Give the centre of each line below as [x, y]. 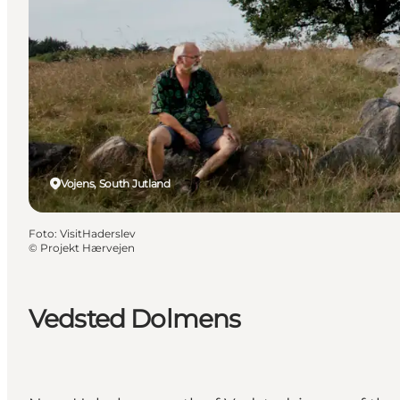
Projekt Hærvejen [87, 247]
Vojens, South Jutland [116, 183]
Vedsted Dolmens [135, 318]
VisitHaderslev [98, 233]
